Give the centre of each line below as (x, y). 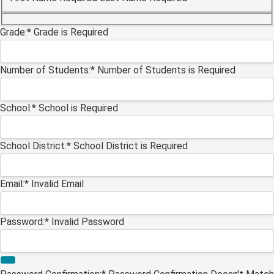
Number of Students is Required (166, 70)
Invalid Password (88, 221)
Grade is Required (71, 32)
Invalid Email (57, 183)
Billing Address (41, 24)
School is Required (78, 108)
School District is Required (131, 146)
